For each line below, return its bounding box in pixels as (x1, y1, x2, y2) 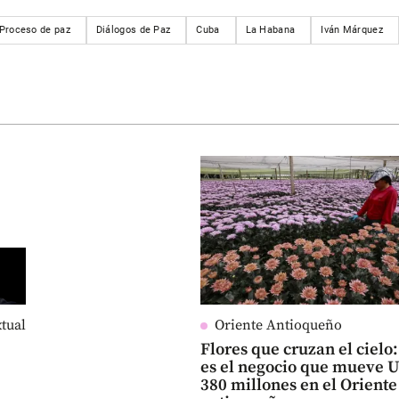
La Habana (245, 23, 296, 36)
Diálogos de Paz (95, 23, 171, 36)
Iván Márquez (321, 23, 383, 36)
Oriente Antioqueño (215, 316, 343, 335)
